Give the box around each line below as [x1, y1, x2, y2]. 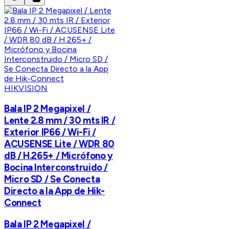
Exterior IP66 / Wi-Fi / [4, 126, 96, 139]
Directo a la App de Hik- [4, 185, 105, 197]
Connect [4, 197, 41, 209]
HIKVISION [4, 83, 48, 94]
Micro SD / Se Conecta [4, 173, 100, 186]
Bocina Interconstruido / [4, 162, 108, 174]
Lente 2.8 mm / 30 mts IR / [4, 114, 116, 127]
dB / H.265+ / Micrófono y [4, 150, 113, 162]
